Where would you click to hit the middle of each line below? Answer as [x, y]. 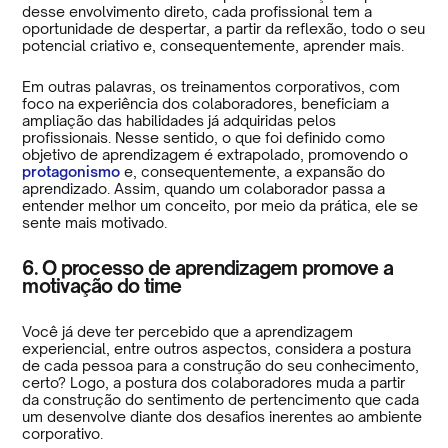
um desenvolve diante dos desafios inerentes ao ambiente [222, 416]
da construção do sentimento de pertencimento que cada [221, 399]
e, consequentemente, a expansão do [253, 171]
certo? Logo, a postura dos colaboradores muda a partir [214, 382]
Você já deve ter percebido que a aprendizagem [188, 331]
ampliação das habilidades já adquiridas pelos [179, 120]
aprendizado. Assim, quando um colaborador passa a [204, 188]
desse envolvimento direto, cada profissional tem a [197, 11]
